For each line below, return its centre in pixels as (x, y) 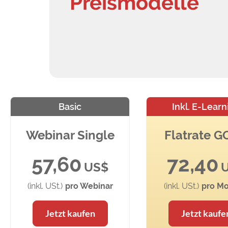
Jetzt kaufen (70, 213)
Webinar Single (70, 135)
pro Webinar (89, 186)
